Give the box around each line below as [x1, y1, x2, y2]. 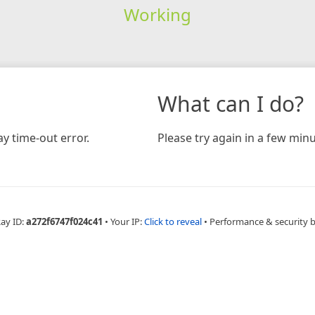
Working [123, 2, 191, 26]
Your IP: [110, 214, 144, 228]
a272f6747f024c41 [25, 214, 103, 228]
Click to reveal [143, 214, 202, 228]
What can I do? [157, 89, 304, 118]
